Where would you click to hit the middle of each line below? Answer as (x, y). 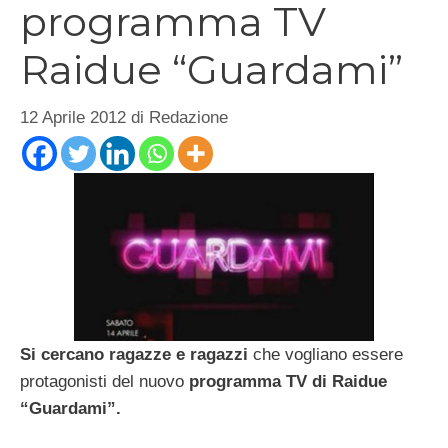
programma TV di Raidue (288, 381)
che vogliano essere (325, 354)
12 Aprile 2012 (73, 117)
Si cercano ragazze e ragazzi (134, 354)
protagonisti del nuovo (104, 381)
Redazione (188, 117)
